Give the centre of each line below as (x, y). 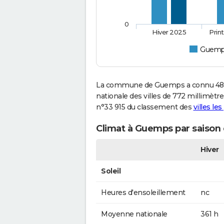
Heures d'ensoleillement (143, 192)
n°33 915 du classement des (145, 107)
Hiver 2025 (169, 32)
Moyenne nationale (134, 214)
